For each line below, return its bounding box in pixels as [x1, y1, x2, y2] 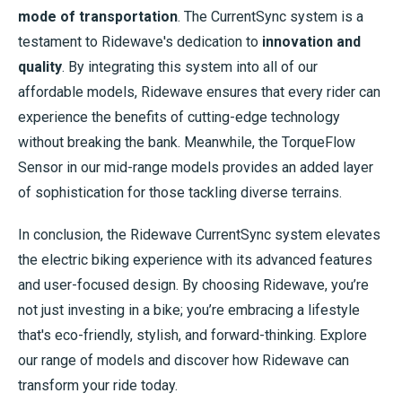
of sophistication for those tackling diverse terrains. [18, 184, 342, 202]
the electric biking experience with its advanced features [18, 251, 372, 269]
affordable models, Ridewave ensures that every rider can [18, 83, 380, 101]
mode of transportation [18, 8, 178, 26]
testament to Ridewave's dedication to [18, 33, 262, 51]
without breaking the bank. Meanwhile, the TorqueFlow [18, 134, 355, 152]
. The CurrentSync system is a [178, 8, 363, 26]
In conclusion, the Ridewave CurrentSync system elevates [18, 226, 380, 244]
